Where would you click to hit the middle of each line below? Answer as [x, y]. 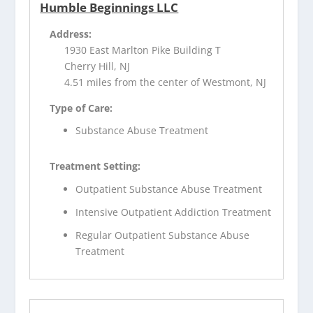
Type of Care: [81, 108]
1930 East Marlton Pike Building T [143, 50]
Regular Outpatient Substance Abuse [163, 235]
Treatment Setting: [95, 166]
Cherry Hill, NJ [97, 66]
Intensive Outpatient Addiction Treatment [174, 212]
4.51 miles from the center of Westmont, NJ [166, 82]
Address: [71, 34]
